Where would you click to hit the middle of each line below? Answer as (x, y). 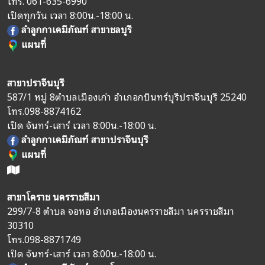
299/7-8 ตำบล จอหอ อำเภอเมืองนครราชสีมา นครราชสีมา (121, 211)
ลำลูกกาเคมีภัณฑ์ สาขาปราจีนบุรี (85, 139)
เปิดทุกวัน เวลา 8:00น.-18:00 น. (70, 15)
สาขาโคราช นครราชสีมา (54, 197)
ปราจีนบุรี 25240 (213, 96)
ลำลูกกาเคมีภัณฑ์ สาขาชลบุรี (77, 29)
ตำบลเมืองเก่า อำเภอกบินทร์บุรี (117, 96)
